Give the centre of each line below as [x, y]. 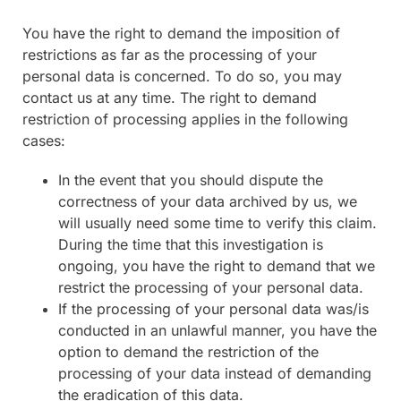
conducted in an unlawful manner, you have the [218, 330]
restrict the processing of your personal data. [211, 287]
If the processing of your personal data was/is [213, 308]
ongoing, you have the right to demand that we [217, 265]
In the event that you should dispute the [191, 179]
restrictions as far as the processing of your [170, 54]
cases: [44, 140]
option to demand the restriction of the [188, 351]
